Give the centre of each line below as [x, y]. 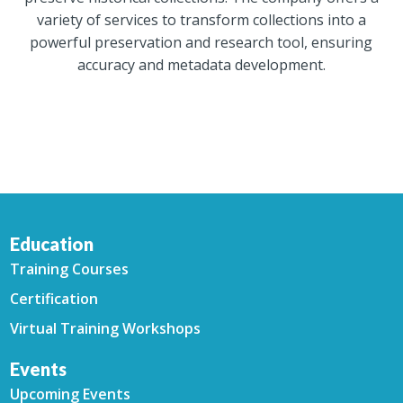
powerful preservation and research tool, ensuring [201, 42]
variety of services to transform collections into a [201, 19]
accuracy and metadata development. [201, 64]
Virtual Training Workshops [106, 328]
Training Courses [70, 269]
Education [52, 243]
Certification [54, 298]
